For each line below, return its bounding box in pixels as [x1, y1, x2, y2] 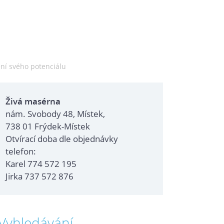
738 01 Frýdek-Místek [5, 120, 90, 132]
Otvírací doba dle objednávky [5, 132, 118, 144]
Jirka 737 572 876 [5, 170, 73, 182]
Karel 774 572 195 [5, 157, 76, 169]
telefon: [5, 145, 36, 157]
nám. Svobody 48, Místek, [5, 107, 105, 119]
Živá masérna [5, 95, 60, 107]
